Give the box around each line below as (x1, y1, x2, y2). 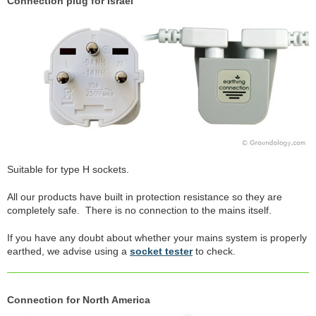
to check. (193, 245, 236, 257)
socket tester (130, 245, 193, 257)
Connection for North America (7, 294, 150, 305)
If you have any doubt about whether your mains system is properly (7, 232, 307, 243)
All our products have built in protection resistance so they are (7, 191, 282, 202)
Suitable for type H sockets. (7, 164, 129, 175)
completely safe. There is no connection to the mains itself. (7, 205, 272, 216)
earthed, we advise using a (7, 245, 130, 257)
